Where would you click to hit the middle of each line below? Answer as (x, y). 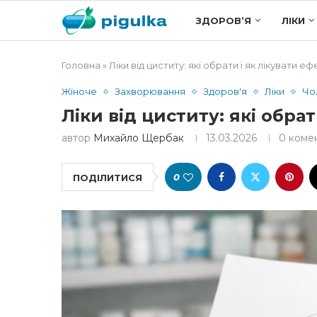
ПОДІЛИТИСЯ (108, 178)
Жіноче (79, 91)
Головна (81, 65)
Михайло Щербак (139, 138)
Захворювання (150, 91)
